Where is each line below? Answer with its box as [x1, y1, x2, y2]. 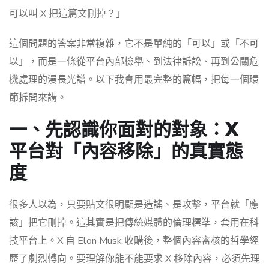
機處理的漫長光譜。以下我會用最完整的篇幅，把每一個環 [9, 73, 259, 87]
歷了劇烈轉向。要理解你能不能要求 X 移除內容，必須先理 [9, 252, 260, 266]
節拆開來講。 [9, 91, 67, 105]
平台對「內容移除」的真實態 [9, 140, 243, 163]
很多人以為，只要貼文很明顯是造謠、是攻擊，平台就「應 [9, 198, 259, 212]
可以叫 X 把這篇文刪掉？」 [9, 7, 125, 21]
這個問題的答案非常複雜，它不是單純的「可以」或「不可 [9, 37, 259, 51]
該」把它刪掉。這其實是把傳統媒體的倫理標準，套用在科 [9, 216, 259, 230]
